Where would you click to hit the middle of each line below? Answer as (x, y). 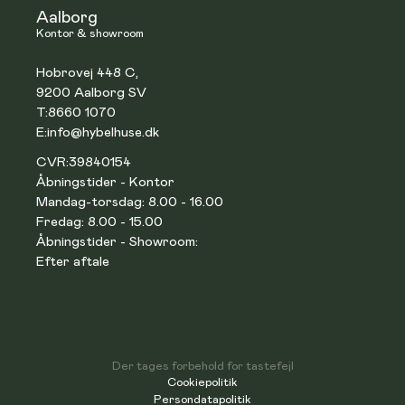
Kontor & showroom (90, 33)
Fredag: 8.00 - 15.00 (100, 221)
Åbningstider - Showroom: (118, 241)
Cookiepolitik (202, 382)
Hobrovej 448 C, (88, 72)
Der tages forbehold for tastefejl (202, 366)
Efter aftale (73, 261)
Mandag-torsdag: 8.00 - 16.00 (130, 202)
